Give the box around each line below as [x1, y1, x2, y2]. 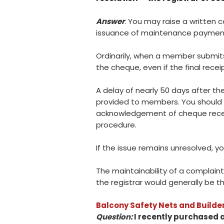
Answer [96, 15, 124, 26]
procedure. [96, 119, 136, 130]
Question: [96, 211, 132, 222]
